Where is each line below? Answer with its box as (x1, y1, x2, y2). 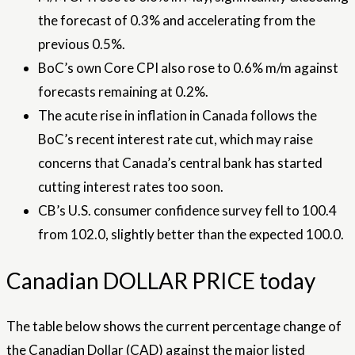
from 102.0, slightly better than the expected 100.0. (38, 226, 344, 243)
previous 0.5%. (38, 36, 125, 53)
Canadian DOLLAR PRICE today (6, 266, 315, 294)
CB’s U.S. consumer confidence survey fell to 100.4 (38, 202, 337, 219)
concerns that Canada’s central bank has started (38, 155, 323, 172)
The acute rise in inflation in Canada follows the (38, 107, 317, 124)
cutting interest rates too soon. (38, 178, 223, 196)
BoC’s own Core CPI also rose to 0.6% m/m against (38, 59, 338, 77)
